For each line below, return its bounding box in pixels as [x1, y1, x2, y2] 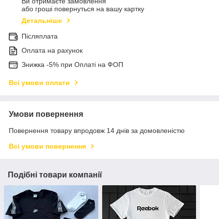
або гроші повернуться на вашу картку [22, 5, 144, 13]
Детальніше [22, 17, 62, 25]
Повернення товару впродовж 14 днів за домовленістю [9, 127, 185, 135]
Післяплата [22, 32, 58, 41]
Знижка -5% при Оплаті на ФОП [22, 61, 123, 69]
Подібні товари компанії [8, 171, 102, 179]
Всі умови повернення [9, 142, 86, 151]
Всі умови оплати [9, 79, 70, 87]
